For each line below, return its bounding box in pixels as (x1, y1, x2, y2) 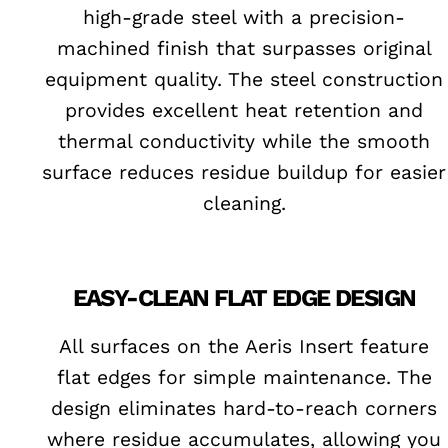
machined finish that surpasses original (56, 36, 432, 60)
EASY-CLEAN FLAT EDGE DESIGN (72, 284, 416, 313)
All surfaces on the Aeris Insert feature (59, 334, 429, 358)
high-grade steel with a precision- (83, 5, 405, 29)
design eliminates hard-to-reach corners (51, 396, 437, 420)
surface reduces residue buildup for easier (42, 160, 446, 184)
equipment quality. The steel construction (45, 67, 443, 91)
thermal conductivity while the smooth (58, 129, 430, 153)
